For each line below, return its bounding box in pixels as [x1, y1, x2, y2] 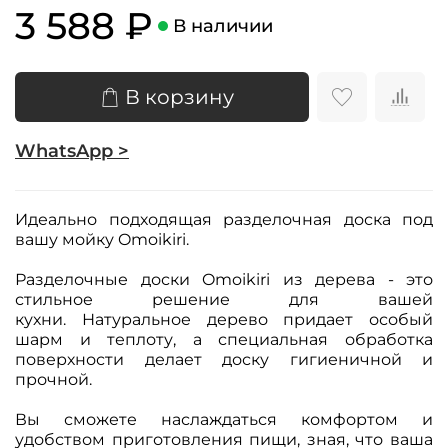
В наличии [172, 15, 273, 37]
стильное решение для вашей [15, 290, 433, 310]
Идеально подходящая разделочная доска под [15, 210, 433, 230]
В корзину [125, 84, 234, 109]
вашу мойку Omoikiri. [15, 230, 189, 250]
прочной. [15, 370, 92, 390]
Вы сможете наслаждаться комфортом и [15, 410, 433, 430]
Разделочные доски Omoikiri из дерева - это [15, 270, 433, 290]
